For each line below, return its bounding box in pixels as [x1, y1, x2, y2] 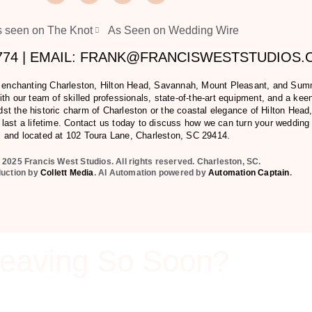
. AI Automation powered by [93, 167, 209, 178]
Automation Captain [208, 167, 290, 178]
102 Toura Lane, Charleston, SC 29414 [65, 130, 228, 141]
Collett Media [40, 167, 94, 178]
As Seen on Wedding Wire [108, 24, 240, 36]
